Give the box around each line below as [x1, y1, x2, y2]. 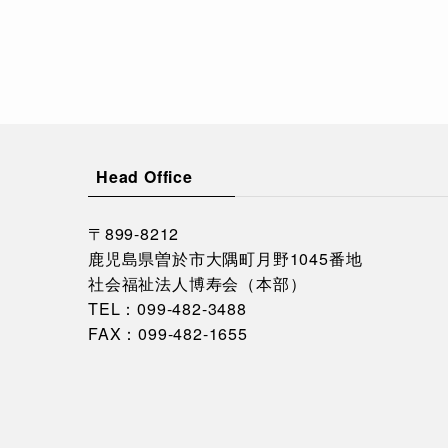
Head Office [96, 165, 193, 189]
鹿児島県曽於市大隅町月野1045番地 [88, 247, 363, 271]
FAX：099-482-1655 [88, 322, 248, 346]
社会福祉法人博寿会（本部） [88, 272, 307, 296]
